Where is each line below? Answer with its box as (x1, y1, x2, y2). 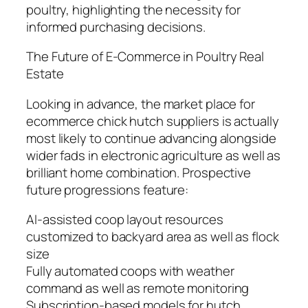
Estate (26, 65, 64, 83)
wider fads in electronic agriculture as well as (26, 146, 281, 164)
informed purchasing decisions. (26, 17, 206, 36)
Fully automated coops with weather (26, 262, 234, 280)
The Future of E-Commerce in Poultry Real (26, 47, 264, 66)
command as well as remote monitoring (26, 279, 250, 298)
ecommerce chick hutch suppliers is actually (26, 111, 279, 130)
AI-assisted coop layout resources (26, 210, 223, 229)
